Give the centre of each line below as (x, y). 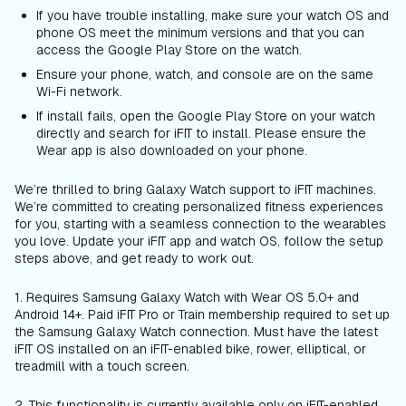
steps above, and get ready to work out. (134, 259)
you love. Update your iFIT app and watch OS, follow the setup (199, 242)
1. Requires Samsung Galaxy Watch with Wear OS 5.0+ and (187, 298)
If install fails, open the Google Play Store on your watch (206, 116)
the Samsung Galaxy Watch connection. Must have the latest (196, 332)
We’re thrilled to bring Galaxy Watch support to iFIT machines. (195, 190)
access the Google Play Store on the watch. (169, 50)
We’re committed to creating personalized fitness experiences (199, 207)
